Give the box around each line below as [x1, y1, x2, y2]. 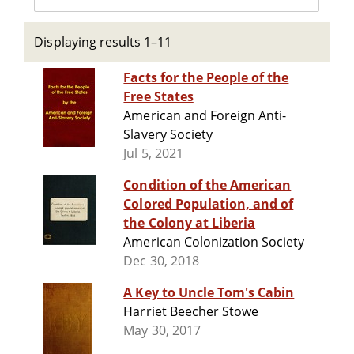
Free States [123, 88, 194, 106]
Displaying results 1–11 [34, 33, 172, 51]
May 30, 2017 [123, 322, 201, 340]
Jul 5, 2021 [123, 145, 183, 163]
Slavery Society [123, 126, 213, 144]
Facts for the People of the [123, 69, 289, 87]
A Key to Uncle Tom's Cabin [123, 284, 295, 302]
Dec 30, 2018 [123, 252, 199, 270]
